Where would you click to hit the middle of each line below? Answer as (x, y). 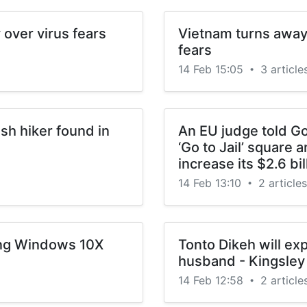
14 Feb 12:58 (212, 280)
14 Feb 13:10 (211, 183)
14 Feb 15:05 (212, 69)
